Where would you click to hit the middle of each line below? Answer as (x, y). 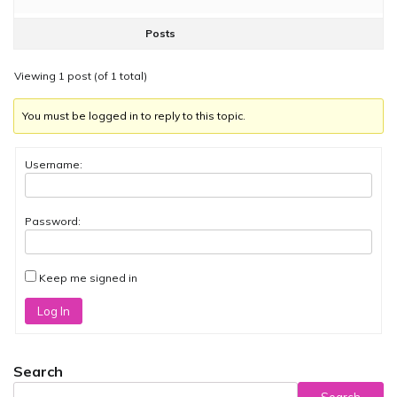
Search (38, 371)
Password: (53, 222)
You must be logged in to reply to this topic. (134, 116)
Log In (53, 311)
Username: (54, 165)
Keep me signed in (88, 278)
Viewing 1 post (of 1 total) (81, 76)
